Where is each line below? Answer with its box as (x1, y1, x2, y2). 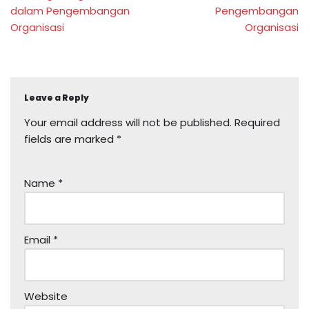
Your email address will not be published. (24, 114, 232, 130)
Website (24, 288, 68, 303)
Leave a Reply (24, 91, 89, 103)
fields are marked (24, 131, 117, 146)
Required (235, 114, 280, 130)
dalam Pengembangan (10, 3, 130, 18)
